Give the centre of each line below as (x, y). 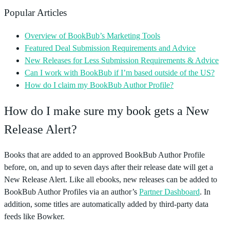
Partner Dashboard (169, 191)
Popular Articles (35, 13)
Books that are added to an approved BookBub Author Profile (104, 155)
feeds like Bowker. (34, 216)
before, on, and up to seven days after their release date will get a (109, 167)
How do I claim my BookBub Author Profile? (99, 85)
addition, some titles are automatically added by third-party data (106, 204)
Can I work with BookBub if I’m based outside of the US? (120, 72)
